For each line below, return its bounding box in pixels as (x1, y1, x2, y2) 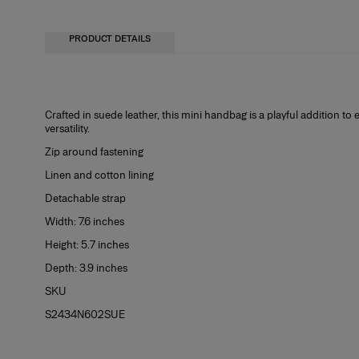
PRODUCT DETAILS (69, 33, 151, 44)
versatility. (45, 122, 90, 135)
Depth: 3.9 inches (45, 261, 127, 275)
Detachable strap (45, 192, 126, 205)
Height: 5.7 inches (45, 238, 129, 252)
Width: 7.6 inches (45, 215, 124, 228)
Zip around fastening (45, 145, 143, 159)
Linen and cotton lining (45, 168, 154, 182)
